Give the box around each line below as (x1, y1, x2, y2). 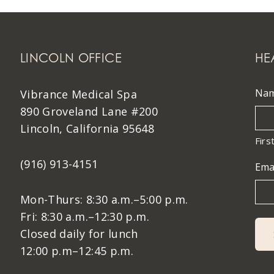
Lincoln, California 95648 (20, 121, 154, 136)
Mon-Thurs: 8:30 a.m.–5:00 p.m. (20, 192, 188, 207)
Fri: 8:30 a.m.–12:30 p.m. (20, 209, 149, 224)
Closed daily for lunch (20, 226, 138, 241)
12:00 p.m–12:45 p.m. (20, 243, 134, 258)
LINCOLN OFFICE (20, 51, 122, 65)
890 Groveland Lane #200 (20, 104, 158, 119)
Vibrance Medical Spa (20, 87, 138, 102)
